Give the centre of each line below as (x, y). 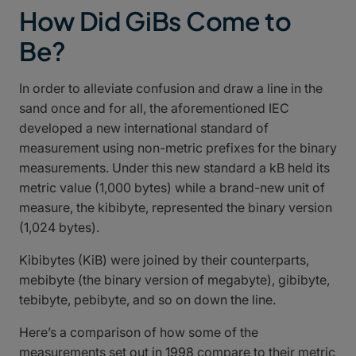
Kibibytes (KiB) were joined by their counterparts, (164, 259)
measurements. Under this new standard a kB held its (174, 167)
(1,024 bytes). (59, 227)
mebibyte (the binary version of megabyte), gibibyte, (174, 279)
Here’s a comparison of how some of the (139, 332)
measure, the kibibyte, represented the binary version (176, 207)
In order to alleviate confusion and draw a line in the (171, 88)
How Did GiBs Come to (155, 20)
